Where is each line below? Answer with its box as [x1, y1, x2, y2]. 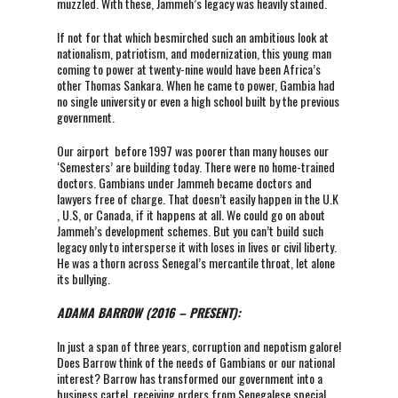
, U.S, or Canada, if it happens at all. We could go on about [56, 205, 325, 225]
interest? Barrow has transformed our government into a [56, 369, 322, 388]
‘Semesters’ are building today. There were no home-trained [56, 157, 335, 177]
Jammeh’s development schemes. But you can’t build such [56, 221, 323, 241]
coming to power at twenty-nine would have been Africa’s [56, 60, 321, 79]
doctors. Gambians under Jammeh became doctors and [56, 173, 312, 193]
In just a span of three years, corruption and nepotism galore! [56, 337, 341, 356]
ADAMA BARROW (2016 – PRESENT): [56, 303, 241, 322]
